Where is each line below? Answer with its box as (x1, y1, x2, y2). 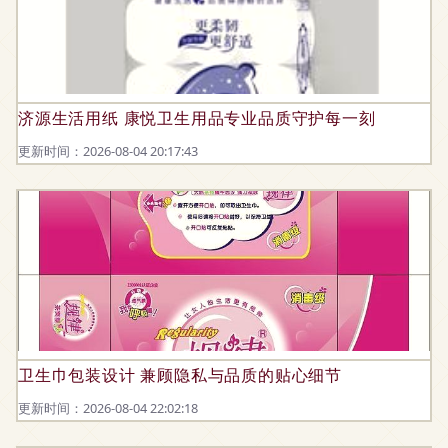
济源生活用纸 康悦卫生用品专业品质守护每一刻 (18, 107, 376, 128)
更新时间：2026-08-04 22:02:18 (18, 399, 198, 417)
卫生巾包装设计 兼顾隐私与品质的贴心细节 (18, 364, 342, 385)
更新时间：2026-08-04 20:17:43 (18, 142, 198, 160)
